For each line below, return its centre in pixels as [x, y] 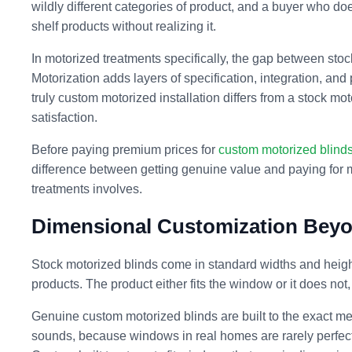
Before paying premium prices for [125, 150]
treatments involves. [87, 189]
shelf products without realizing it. [124, 27]
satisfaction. [64, 118]
